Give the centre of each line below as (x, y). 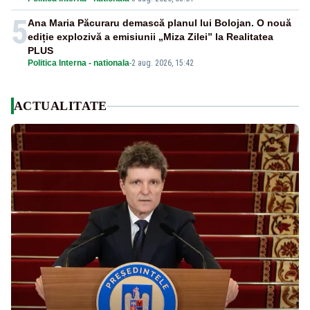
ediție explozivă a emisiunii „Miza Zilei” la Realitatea (151, 37)
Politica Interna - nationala (79, 63)
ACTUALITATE (61, 106)
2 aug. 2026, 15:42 (163, 63)
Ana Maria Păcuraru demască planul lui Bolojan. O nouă (159, 23)
